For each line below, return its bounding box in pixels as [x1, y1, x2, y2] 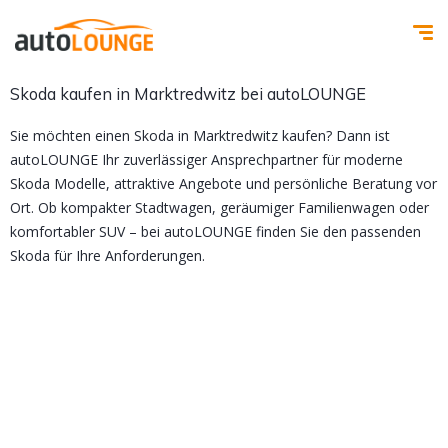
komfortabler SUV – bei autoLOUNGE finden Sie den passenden [10, 222, 421, 242]
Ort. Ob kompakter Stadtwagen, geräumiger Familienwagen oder [10, 198, 429, 218]
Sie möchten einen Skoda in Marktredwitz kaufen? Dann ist [10, 126, 390, 146]
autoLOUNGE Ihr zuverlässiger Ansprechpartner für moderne [10, 150, 403, 170]
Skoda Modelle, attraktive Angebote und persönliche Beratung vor [10, 174, 437, 194]
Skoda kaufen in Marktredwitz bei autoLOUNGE [10, 84, 366, 104]
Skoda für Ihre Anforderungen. [10, 246, 205, 266]
